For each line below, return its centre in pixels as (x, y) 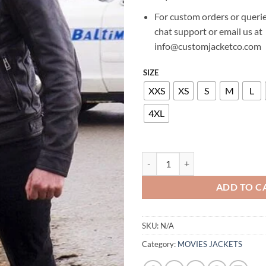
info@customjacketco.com (208, 46)
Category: (160, 244)
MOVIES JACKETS (210, 244)
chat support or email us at (208, 31)
